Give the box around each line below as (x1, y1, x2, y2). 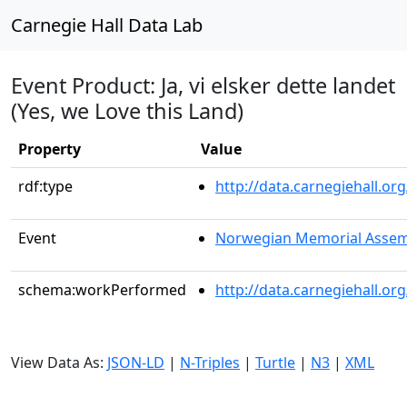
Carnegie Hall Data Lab (11, 13, 203, 37)
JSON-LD (107, 352, 164, 372)
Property (18, 139, 81, 159)
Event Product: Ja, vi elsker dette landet (11, 71, 395, 100)
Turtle (255, 352, 295, 372)
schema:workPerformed (18, 280, 186, 300)
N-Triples (180, 352, 240, 372)
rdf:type (18, 176, 73, 196)
